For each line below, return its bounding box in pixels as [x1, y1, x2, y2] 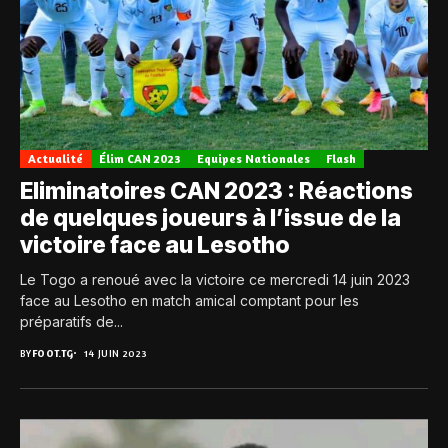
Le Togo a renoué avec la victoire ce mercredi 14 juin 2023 [20, 271, 410, 289]
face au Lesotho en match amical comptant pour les [20, 292, 359, 310]
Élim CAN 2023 [99, 151, 181, 167]
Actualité [28, 151, 83, 167]
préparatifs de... [20, 313, 123, 331]
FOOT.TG [31, 347, 74, 360]
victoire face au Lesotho [20, 231, 290, 260]
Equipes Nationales [197, 151, 310, 167]
